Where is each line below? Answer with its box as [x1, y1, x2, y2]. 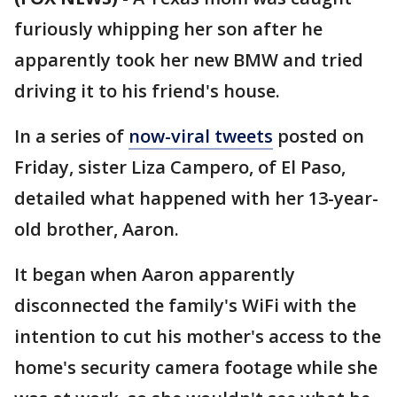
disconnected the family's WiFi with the [14, 293, 356, 317]
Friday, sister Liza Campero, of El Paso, [14, 155, 346, 179]
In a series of [14, 124, 128, 148]
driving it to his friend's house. [14, 79, 280, 103]
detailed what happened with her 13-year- [14, 186, 378, 210]
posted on [273, 124, 364, 148]
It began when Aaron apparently [14, 262, 295, 286]
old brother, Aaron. [14, 217, 179, 241]
